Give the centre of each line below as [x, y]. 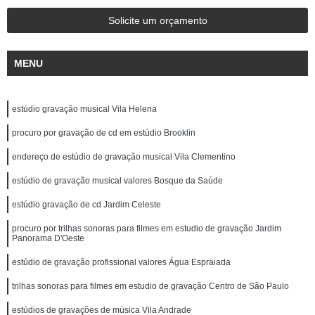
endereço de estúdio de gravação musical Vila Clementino [124, 157]
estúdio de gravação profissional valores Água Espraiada [121, 262]
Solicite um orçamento [157, 20]
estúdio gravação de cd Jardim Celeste [86, 205]
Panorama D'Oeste [48, 238]
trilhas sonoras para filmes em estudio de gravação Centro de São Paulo [150, 286]
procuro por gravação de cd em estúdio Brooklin [104, 133]
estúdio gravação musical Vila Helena [84, 109]
